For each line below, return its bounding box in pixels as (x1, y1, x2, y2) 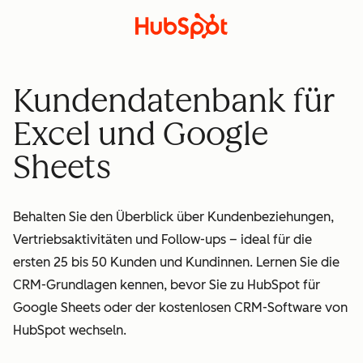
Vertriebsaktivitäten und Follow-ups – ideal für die (13, 231, 312, 247)
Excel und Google (13, 114, 268, 153)
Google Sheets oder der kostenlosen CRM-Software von (13, 299, 348, 315)
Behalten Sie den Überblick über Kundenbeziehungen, (13, 208, 334, 224)
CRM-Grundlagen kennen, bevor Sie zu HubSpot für (13, 276, 320, 293)
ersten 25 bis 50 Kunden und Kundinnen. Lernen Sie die (13, 254, 340, 270)
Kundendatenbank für (13, 81, 335, 120)
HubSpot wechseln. (13, 322, 126, 338)
